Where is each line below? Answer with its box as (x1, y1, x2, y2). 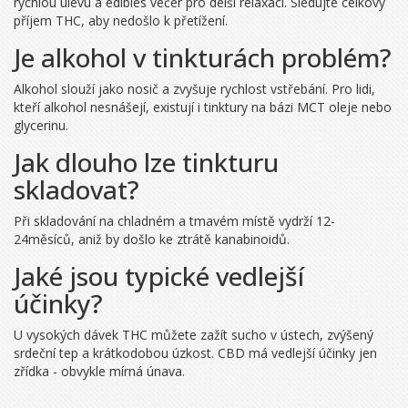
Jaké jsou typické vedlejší (14, 258, 304, 293)
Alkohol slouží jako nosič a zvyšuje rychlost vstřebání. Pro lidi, (14, 79, 375, 97)
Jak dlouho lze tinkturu (14, 144, 279, 179)
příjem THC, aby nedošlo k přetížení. (14, 11, 228, 29)
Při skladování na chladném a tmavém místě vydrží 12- (14, 211, 335, 229)
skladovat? (14, 171, 139, 207)
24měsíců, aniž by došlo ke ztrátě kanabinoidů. (14, 229, 290, 248)
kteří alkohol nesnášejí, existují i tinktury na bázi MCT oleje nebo (14, 97, 392, 116)
